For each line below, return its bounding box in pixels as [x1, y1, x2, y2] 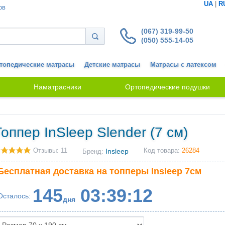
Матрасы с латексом [150, 61, 216, 68]
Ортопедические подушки [125, 83, 210, 91]
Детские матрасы [84, 61, 140, 68]
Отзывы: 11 [33, 147, 67, 154]
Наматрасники [34, 83, 81, 91]
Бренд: [82, 148, 105, 155]
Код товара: [144, 147, 182, 154]
